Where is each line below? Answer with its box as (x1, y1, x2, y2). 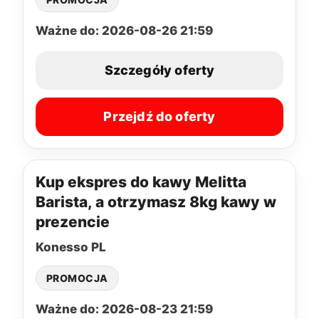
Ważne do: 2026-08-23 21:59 (36, 301, 213, 316)
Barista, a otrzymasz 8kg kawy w (36, 192, 276, 211)
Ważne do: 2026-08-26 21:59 (36, 23, 213, 38)
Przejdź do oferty (103, 109, 216, 125)
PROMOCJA (46, 271, 108, 284)
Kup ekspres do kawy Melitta (36, 172, 246, 191)
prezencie (36, 212, 110, 231)
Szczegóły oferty (104, 63, 215, 78)
